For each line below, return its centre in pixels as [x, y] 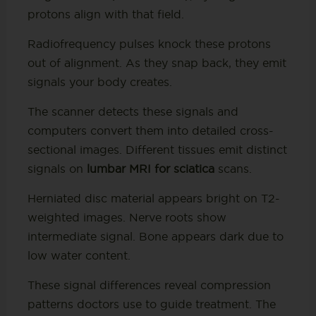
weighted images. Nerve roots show [127, 218]
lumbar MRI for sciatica [150, 169]
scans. [233, 169]
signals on [57, 169]
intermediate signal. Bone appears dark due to [155, 237]
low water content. [79, 256]
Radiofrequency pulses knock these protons [149, 44]
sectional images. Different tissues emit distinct [157, 150]
